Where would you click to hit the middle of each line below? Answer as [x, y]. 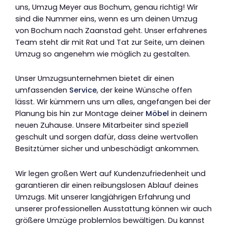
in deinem [188, 114]
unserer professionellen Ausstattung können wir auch [113, 208]
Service [83, 90]
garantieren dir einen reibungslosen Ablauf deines [107, 185]
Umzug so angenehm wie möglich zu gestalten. [103, 54]
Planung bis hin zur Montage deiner [80, 114]
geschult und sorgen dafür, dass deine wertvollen [107, 137]
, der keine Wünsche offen [144, 90]
